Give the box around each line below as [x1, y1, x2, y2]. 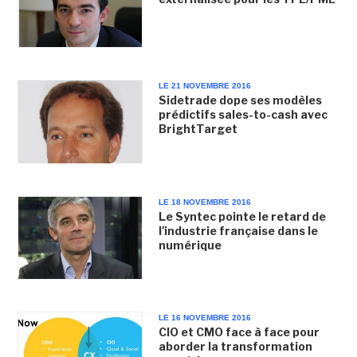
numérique [158, 237, 222, 252]
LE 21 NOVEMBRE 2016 [158, 81, 251, 91]
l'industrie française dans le [158, 223, 318, 237]
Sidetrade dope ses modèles [158, 93, 322, 108]
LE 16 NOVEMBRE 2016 [158, 312, 251, 322]
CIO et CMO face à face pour [158, 324, 320, 339]
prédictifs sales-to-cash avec [158, 108, 328, 122]
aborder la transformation [158, 339, 312, 353]
